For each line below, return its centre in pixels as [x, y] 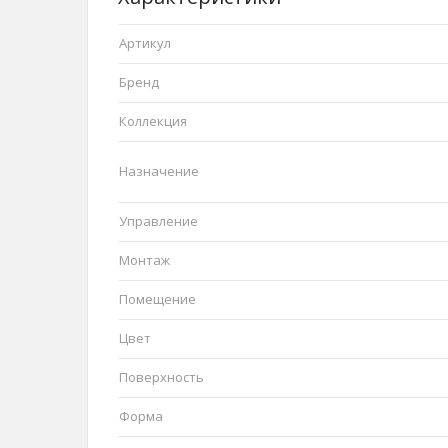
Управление [158, 221]
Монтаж [144, 260]
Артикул [145, 43]
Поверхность [161, 377]
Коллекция [153, 121]
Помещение [157, 299]
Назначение [159, 171]
